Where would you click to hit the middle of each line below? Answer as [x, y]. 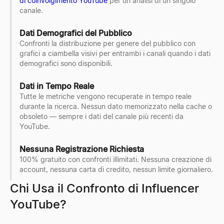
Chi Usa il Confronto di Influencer [104, 188]
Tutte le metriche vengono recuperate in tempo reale [105, 96]
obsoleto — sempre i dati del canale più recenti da [101, 116]
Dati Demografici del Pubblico [76, 33]
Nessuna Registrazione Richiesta [82, 149]
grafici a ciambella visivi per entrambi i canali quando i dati [115, 53]
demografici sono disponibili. [66, 63]
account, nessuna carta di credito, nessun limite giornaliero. [116, 169]
